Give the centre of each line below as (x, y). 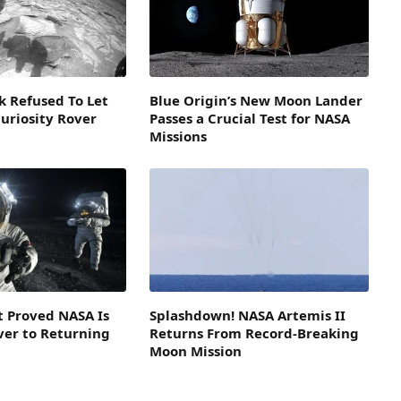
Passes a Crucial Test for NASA (249, 119)
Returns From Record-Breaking (254, 333)
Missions (178, 137)
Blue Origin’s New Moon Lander (256, 101)
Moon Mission (195, 351)
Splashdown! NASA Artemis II (247, 316)
